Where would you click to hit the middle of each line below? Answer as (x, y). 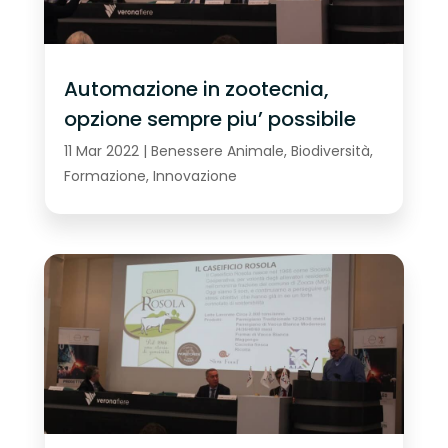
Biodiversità (330, 151)
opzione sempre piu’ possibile (209, 119)
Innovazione (194, 176)
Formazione (104, 176)
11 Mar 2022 (101, 151)
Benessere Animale (217, 151)
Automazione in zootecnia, (196, 89)
